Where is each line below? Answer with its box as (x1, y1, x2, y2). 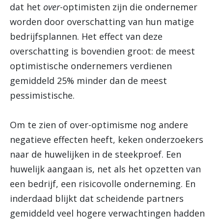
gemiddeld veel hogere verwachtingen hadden (10, 207, 205, 219)
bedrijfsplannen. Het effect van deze (10, 30, 163, 42)
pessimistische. (10, 89, 75, 101)
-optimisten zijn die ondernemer (60, 1, 197, 13)
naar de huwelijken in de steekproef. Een (10, 148, 181, 160)
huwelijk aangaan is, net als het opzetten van (10, 163, 201, 175)
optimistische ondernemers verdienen (10, 60, 172, 72)
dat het (10, 1, 43, 13)
